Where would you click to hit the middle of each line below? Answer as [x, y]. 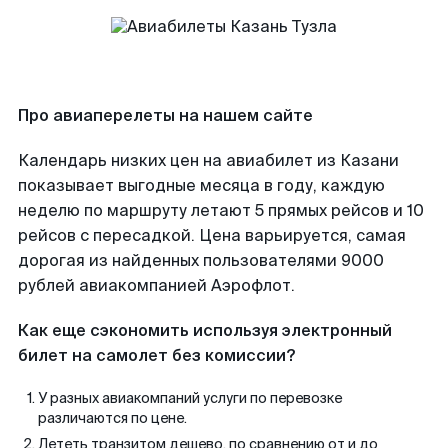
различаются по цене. [112, 418]
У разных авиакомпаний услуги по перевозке [190, 398]
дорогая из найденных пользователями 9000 [201, 260]
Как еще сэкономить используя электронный [205, 330]
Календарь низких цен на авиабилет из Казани [208, 160]
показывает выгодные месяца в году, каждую [201, 185]
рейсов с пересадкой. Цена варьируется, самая [212, 235]
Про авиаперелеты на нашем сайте [165, 115]
